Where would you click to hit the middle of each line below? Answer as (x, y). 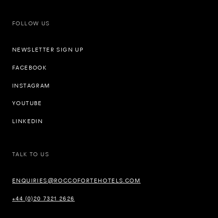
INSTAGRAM (31, 85)
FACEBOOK (30, 67)
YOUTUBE (27, 103)
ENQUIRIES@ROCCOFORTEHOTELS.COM (76, 181)
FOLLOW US (31, 24)
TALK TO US (31, 154)
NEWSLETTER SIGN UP (48, 50)
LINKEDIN (28, 121)
